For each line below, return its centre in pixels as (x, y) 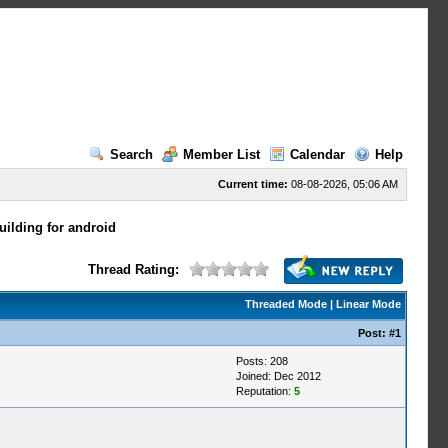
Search (131, 154)
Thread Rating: (133, 269)
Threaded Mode (285, 304)
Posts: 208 (261, 361)
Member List (221, 154)
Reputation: (264, 391)
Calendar (317, 154)
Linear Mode (368, 304)
